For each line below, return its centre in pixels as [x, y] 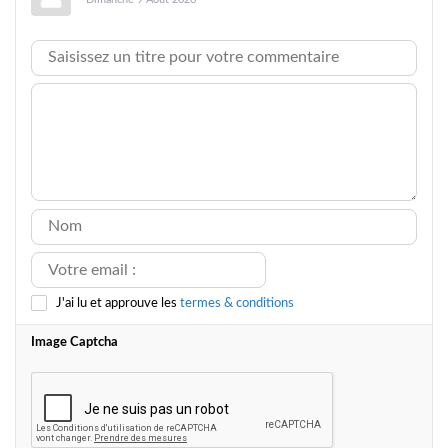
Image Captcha [74, 342]
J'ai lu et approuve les [118, 303]
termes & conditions [237, 303]
